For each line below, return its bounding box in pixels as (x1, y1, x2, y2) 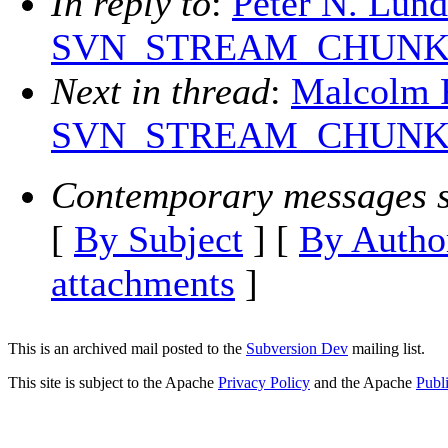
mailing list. (348, 340, 425, 357)
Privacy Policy (218, 374, 310, 391)
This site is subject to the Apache (8, 374, 218, 391)
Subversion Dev (246, 340, 348, 357)
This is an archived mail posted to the (8, 340, 246, 357)
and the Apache (310, 374, 416, 391)
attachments (51, 262, 235, 305)
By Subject (74, 218, 243, 261)
